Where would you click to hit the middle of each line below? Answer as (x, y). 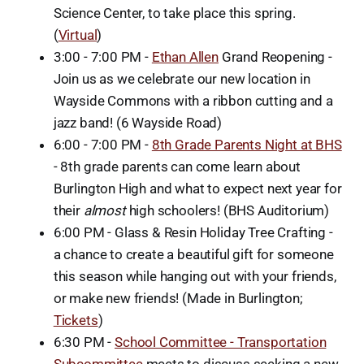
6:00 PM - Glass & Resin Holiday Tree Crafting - (193, 233)
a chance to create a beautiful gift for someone (193, 255)
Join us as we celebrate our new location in (182, 79)
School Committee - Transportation (221, 342)
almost (104, 211)
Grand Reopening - (275, 57)
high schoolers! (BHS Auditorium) (227, 211)
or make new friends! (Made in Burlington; (178, 299)
